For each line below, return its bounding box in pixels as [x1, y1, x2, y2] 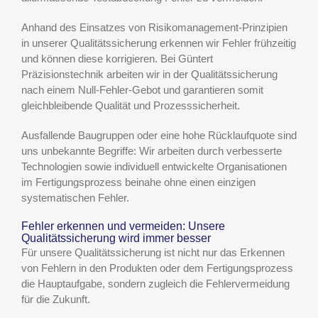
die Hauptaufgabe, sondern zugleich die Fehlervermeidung [21, 278, 290, 290]
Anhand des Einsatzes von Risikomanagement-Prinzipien [21, 21, 287, 33]
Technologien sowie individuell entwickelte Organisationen [21, 160, 287, 172]
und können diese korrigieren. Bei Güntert [21, 52, 213, 65]
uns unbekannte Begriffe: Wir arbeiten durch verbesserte [21, 144, 282, 157]
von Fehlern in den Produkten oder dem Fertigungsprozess [21, 262, 293, 275]
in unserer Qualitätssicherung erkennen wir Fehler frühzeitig [21, 36, 296, 49]
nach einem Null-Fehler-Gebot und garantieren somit [21, 83, 263, 96]
